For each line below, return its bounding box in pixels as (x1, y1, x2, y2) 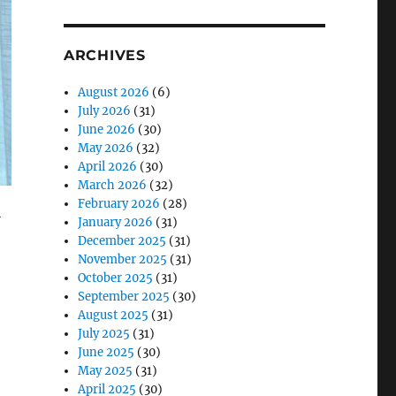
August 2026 (78, 85, 150, 100)
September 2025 (78, 289, 171, 304)
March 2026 (78, 178, 148, 193)
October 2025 (78, 270, 154, 286)
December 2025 (78, 233, 167, 248)
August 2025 (78, 308, 149, 323)
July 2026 (78, 103, 132, 118)
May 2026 (78, 141, 134, 156)
